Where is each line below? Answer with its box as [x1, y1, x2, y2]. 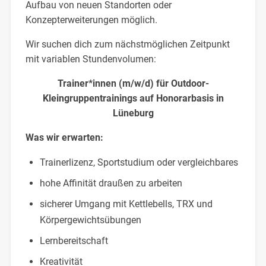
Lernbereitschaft [39, 235, 108, 247]
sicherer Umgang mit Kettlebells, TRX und [39, 198, 213, 210]
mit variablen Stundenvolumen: [25, 53, 156, 65]
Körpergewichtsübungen [39, 214, 141, 226]
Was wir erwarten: [25, 132, 103, 144]
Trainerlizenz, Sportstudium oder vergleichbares [39, 157, 238, 169]
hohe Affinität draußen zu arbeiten [39, 178, 182, 189]
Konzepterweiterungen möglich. [25, 14, 157, 26]
